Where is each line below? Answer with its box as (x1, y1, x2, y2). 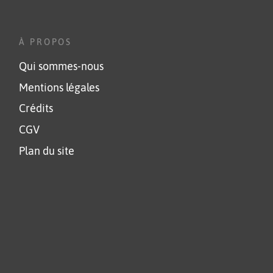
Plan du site (19, 145, 75, 158)
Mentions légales (19, 81, 100, 94)
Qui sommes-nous (19, 60, 104, 73)
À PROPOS (19, 37, 73, 47)
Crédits (19, 102, 54, 115)
